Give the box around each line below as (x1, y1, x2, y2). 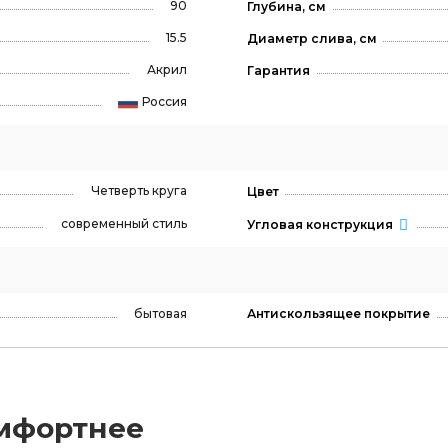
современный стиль (60, 216, 187, 232)
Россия (141, 94, 187, 110)
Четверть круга (90, 183, 187, 199)
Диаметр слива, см (246, 31, 377, 47)
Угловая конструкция (246, 217, 393, 233)
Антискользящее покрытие (246, 306, 430, 322)
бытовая (133, 305, 187, 321)
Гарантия (246, 63, 310, 79)
